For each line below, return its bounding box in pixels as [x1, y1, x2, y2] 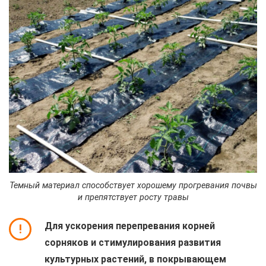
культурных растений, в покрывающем [45, 253, 226, 265]
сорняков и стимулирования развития [45, 236, 221, 248]
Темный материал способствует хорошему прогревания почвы [9, 180, 257, 191]
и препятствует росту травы [77, 192, 189, 202]
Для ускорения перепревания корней [45, 220, 215, 232]
